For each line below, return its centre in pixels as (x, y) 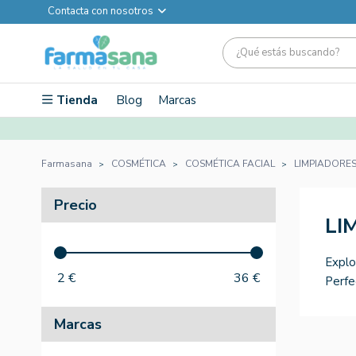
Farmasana (67, 163)
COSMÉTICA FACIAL (230, 163)
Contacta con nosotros (101, 11)
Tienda (77, 100)
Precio (75, 205)
